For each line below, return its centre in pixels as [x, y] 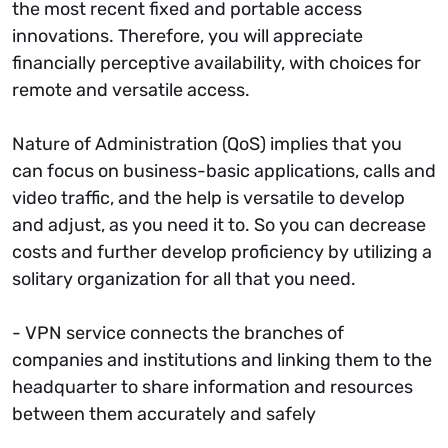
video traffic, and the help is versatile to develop [208, 197]
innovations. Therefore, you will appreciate [187, 35]
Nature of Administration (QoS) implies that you [207, 143]
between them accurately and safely [164, 413]
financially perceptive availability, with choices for [216, 62]
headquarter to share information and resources [212, 386]
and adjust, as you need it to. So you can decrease [219, 224]
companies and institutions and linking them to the [222, 359]
